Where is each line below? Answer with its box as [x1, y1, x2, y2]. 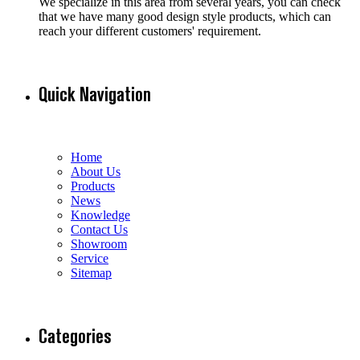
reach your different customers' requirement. [39, 24, 261, 39]
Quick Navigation [39, 84, 151, 106]
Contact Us [71, 222, 128, 236]
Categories [39, 325, 112, 347]
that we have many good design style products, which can [39, 10, 331, 24]
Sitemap [71, 265, 112, 280]
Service [71, 251, 108, 265]
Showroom [71, 236, 127, 251]
